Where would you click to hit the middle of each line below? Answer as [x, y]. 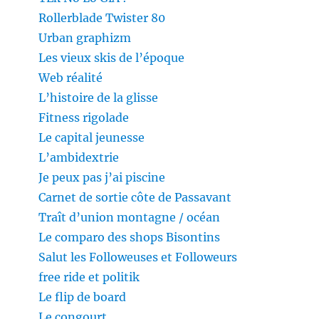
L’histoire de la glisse [99, 98]
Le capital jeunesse [92, 138]
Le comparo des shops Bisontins [130, 237]
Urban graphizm [85, 38]
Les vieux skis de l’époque [112, 58]
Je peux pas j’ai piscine [102, 178]
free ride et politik [89, 277]
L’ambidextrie [79, 158]
